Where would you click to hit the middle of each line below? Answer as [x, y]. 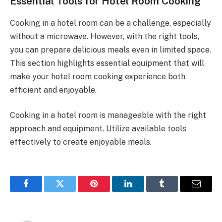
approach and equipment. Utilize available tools [98, 129]
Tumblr [174, 191]
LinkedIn [143, 191]
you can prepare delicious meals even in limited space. [111, 50]
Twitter [72, 191]
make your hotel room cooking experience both [98, 76]
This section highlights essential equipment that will [107, 63]
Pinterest [109, 191]
